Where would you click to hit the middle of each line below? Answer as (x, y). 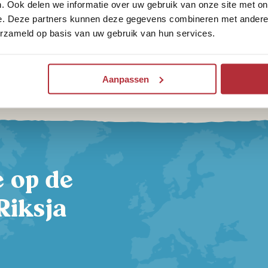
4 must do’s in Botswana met (117, 49)
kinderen (47, 66)
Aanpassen (125, 79)
